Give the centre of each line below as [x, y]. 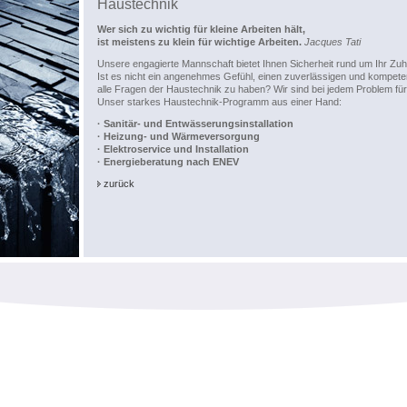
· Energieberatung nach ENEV [168, 162]
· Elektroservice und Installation [173, 149]
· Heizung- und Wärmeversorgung [179, 136]
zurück [119, 184]
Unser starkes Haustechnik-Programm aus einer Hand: [219, 102]
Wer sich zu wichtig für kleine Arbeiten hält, [201, 29]
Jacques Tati [333, 42]
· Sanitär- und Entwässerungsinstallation [195, 124]
